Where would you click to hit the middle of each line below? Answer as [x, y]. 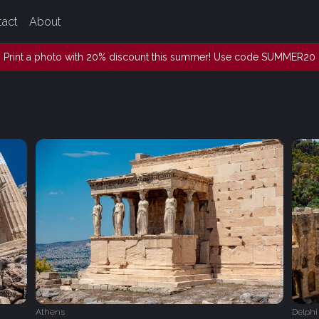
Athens [50, 312]
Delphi [305, 312]
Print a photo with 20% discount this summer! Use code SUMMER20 [159, 57]
